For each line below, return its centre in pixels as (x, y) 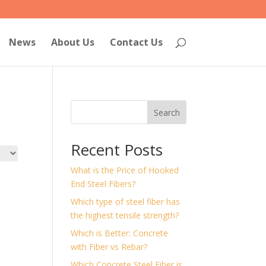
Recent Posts (117, 150)
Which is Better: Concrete (120, 233)
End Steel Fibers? (103, 184)
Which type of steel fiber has (126, 202)
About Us (72, 42)
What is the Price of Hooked (125, 170)
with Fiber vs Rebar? (109, 247)
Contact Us (136, 42)
